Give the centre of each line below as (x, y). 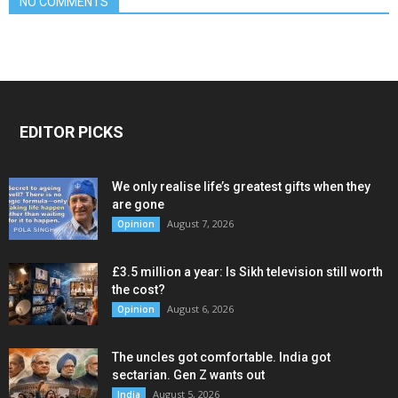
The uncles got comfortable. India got (221, 358)
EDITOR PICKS (72, 132)
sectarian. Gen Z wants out (188, 375)
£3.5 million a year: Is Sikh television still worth (247, 272)
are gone (138, 205)
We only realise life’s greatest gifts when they (241, 187)
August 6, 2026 (200, 309)
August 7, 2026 (200, 224)
